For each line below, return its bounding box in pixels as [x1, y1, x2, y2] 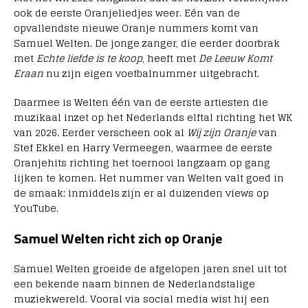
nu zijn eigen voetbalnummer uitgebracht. [43, 65, 259, 82]
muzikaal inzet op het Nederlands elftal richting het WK [14, 109, 292, 126]
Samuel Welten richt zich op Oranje [14, 228, 222, 250]
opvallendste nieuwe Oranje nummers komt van [14, 19, 258, 37]
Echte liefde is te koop [36, 49, 142, 67]
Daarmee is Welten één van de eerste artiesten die [14, 93, 268, 111]
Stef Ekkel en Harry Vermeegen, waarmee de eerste [14, 139, 272, 157]
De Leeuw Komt [199, 49, 272, 67]
